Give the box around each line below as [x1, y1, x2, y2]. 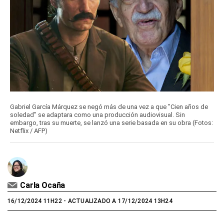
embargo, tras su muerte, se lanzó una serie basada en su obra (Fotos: [10, 119, 213, 127]
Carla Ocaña [20, 180, 65, 190]
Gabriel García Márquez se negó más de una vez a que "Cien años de [10, 103, 208, 111]
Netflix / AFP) [10, 127, 47, 135]
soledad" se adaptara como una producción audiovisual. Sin [10, 111, 185, 119]
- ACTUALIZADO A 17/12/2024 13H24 [61, 197, 172, 205]
